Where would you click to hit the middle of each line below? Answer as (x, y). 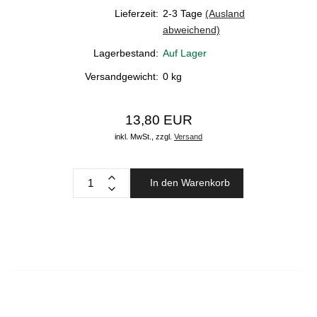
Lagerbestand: (126, 53)
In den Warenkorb (190, 183)
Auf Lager (185, 53)
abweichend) (191, 30)
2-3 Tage (183, 13)
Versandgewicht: (122, 76)
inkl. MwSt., (134, 137)
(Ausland (225, 13)
